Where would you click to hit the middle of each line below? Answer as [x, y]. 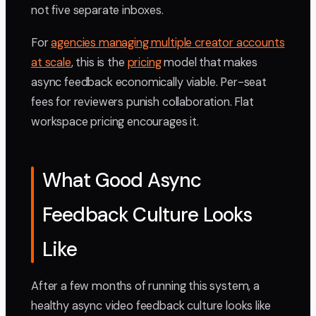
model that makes [209, 63]
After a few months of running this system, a [145, 286]
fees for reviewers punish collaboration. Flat [142, 102]
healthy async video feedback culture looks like [151, 306]
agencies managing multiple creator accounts [168, 43]
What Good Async [122, 181]
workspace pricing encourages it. [115, 122]
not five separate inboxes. [97, 11]
